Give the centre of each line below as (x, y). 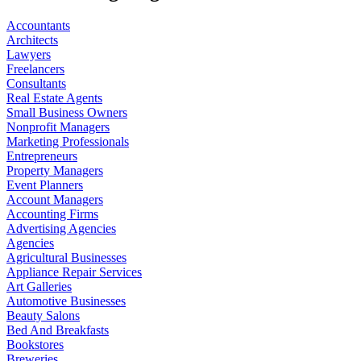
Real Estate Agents (54, 98)
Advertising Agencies (61, 228)
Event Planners (45, 185)
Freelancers (35, 68)
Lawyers (29, 54)
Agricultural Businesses (66, 257)
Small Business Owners (67, 112)
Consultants (36, 83)
